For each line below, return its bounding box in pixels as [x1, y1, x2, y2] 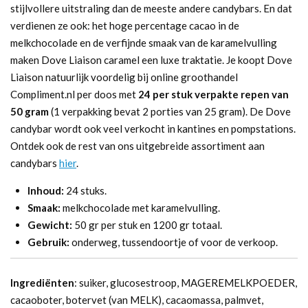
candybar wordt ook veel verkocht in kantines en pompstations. [10, 122, 296, 135]
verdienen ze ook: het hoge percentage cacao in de [10, 19, 239, 32]
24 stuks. [66, 184, 107, 197]
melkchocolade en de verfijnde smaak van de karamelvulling [10, 36, 277, 49]
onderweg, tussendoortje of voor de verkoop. [69, 236, 278, 248]
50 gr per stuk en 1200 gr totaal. [74, 219, 222, 231]
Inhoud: [27, 184, 66, 197]
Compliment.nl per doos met [10, 88, 138, 100]
